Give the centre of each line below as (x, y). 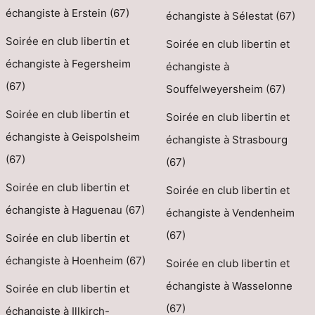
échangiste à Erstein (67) (67, 13)
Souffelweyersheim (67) (225, 89)
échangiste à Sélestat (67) (230, 16)
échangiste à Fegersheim (68, 64)
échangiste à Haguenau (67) (75, 210)
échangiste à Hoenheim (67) (76, 261)
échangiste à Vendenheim (230, 213)
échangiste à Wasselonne (229, 286)
